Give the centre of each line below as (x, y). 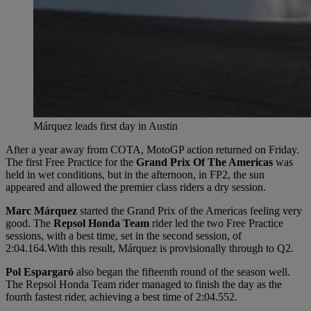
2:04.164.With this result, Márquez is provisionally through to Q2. (150, 248)
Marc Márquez (41, 210)
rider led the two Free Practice (216, 223)
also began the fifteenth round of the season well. (182, 271)
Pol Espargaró (40, 271)
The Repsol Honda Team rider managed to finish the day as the (144, 284)
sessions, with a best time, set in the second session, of (124, 235)
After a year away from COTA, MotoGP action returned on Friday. (152, 149)
